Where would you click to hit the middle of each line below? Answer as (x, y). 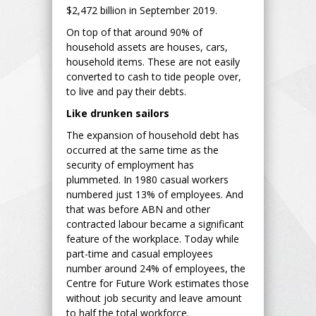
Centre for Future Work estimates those (158, 283)
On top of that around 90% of (134, 32)
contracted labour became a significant (155, 224)
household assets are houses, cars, (147, 47)
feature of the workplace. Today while (153, 238)
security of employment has (130, 164)
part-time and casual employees (140, 253)
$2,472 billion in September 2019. (142, 10)
